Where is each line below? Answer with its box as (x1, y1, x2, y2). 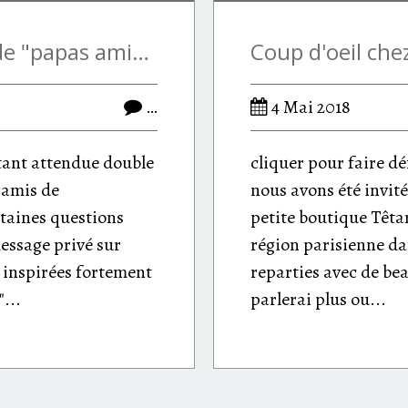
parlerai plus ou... (250, 287, 386, 311)
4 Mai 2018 (268, 95, 351, 119)
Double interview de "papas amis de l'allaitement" (132, 36, 149, 66)
